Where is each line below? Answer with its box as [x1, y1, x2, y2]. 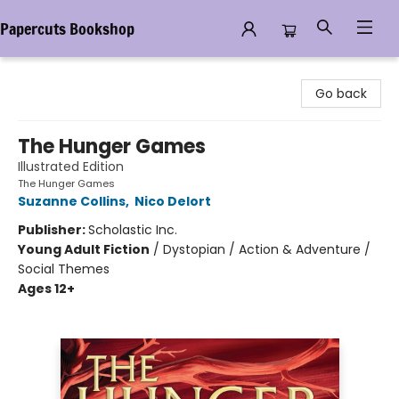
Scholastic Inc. [88, 221, 177, 239]
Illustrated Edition [18, 158, 124, 175]
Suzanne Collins [18, 192, 126, 210]
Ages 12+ [18, 280, 75, 297]
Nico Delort [134, 192, 211, 210]
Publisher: [18, 221, 88, 239]
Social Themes [18, 260, 110, 278]
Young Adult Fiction [18, 240, 150, 258]
